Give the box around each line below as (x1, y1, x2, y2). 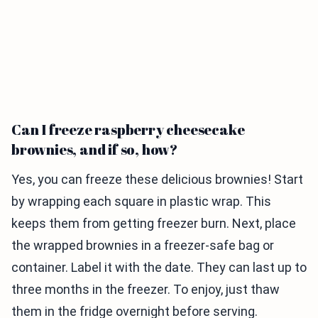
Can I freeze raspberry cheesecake (11, 120, 245, 140)
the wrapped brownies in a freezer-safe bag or (11, 238, 274, 253)
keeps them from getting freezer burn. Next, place (11, 216, 296, 231)
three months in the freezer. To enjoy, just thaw (11, 282, 280, 297)
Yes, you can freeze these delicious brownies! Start (11, 172, 303, 187)
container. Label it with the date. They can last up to (11, 260, 307, 275)
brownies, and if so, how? (11, 140, 178, 160)
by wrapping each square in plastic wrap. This (11, 194, 271, 209)
